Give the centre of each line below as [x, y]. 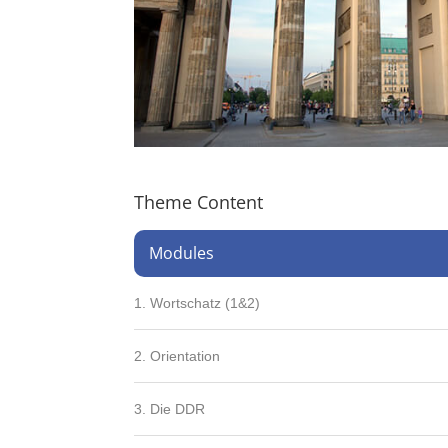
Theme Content [199, 202]
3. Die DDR [170, 409]
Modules [182, 253]
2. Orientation [177, 356]
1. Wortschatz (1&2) [197, 303]
